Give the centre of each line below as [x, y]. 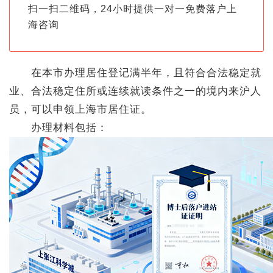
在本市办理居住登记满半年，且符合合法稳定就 [135, 73]
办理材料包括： [58, 128]
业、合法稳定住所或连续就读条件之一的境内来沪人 [135, 91]
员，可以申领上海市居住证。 [80, 109]
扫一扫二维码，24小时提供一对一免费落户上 [133, 9]
